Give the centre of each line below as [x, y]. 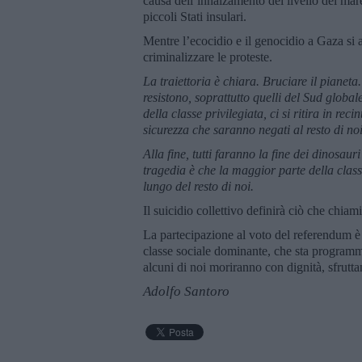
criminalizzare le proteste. [208, 57]
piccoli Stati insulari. [195, 16]
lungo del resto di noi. [198, 186]
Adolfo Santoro [186, 291]
